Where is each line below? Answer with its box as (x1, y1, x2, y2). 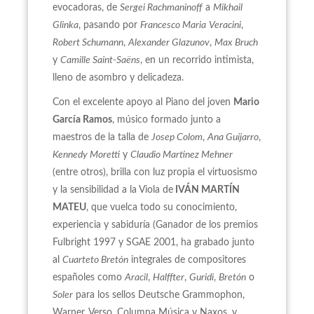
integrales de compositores (128, 255, 246, 265)
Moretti (90, 150, 120, 160)
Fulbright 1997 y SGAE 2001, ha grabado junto (53, 238, 254, 247)
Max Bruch (214, 38, 258, 48)
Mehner (199, 150, 233, 160)
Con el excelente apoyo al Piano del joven (53, 97, 233, 107)
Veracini (209, 20, 241, 30)
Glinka (53, 20, 78, 30)
